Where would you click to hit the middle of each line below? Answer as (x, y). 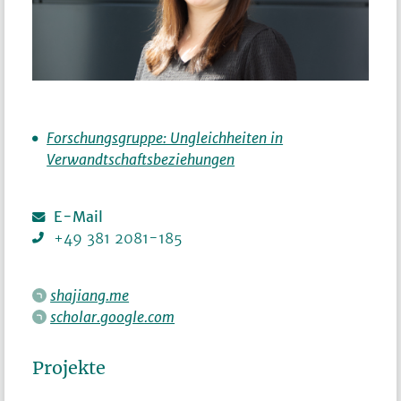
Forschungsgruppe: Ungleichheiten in (165, 138)
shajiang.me (90, 296)
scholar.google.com (113, 317)
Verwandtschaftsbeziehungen (141, 160)
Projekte (69, 368)
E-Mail (79, 217)
